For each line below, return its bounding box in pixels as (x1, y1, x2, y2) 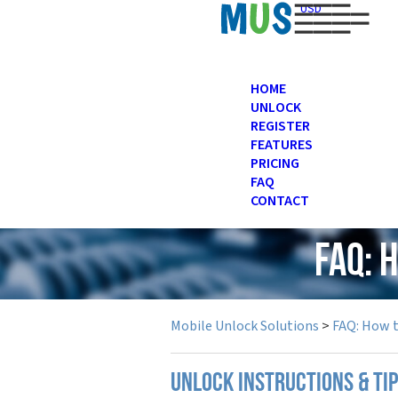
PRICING (251, 154, 299, 173)
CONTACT (251, 191, 309, 211)
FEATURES (251, 135, 313, 155)
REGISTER (251, 116, 310, 136)
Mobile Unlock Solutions (171, 316, 319, 336)
